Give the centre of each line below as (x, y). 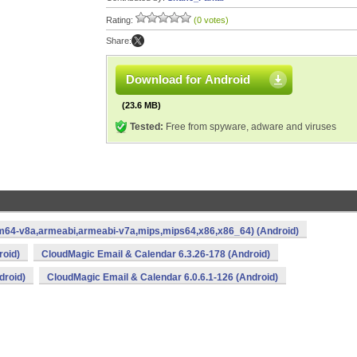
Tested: (147, 127)
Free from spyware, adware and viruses (250, 127)
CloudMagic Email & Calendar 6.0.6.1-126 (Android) (163, 277)
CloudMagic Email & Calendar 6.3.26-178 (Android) (156, 254)
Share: (119, 41)
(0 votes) (211, 20)
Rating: (121, 20)
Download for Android (188, 79)
